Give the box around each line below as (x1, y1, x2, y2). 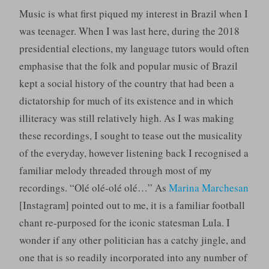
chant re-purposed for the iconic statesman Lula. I (19, 216, 230, 230)
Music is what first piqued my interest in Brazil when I (19, 7, 248, 21)
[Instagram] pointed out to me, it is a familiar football (19, 198, 245, 213)
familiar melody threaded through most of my (19, 163, 212, 178)
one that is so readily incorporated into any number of (19, 250, 247, 265)
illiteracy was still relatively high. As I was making (19, 111, 234, 125)
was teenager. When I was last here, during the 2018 (19, 24, 240, 38)
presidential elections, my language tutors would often (19, 41, 249, 56)
